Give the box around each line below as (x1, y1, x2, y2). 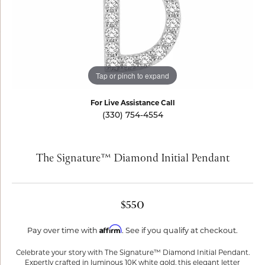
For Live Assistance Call (90, 100, 175, 107)
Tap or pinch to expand (96, 70, 169, 80)
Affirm (99, 224, 122, 234)
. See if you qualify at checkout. (122, 227, 238, 235)
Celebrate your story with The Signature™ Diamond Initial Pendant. (15, 250, 250, 257)
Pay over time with (27, 227, 99, 235)
